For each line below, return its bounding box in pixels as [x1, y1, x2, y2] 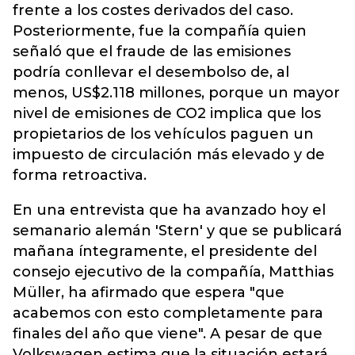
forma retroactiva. [13, 166, 147, 184]
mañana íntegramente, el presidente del [13, 242, 317, 260]
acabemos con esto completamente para [13, 304, 323, 322]
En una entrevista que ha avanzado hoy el [13, 201, 326, 219]
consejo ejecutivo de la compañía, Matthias [13, 263, 334, 281]
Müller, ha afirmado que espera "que [13, 284, 284, 301]
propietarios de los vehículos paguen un [13, 125, 314, 143]
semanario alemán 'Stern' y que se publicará [13, 222, 342, 239]
